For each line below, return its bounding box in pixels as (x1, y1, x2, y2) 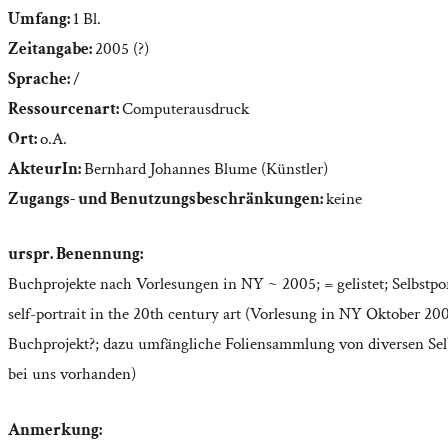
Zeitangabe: (8, 37, 95, 60)
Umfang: (8, 7, 73, 30)
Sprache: (8, 67, 73, 90)
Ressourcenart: (8, 97, 122, 120)
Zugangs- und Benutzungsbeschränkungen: (8, 187, 326, 210)
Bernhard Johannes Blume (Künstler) (84, 157, 328, 180)
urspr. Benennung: (8, 243, 143, 266)
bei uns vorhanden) (8, 363, 136, 386)
